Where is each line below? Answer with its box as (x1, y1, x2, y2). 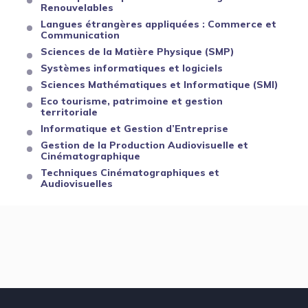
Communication (41, 29, 120, 41)
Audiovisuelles (41, 177, 113, 190)
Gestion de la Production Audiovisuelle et (41, 139, 248, 151)
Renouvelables (41, 1, 113, 14)
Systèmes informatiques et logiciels (41, 62, 223, 74)
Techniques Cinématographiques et (41, 166, 219, 179)
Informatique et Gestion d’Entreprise (41, 122, 228, 135)
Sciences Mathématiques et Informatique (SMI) (41, 78, 278, 91)
